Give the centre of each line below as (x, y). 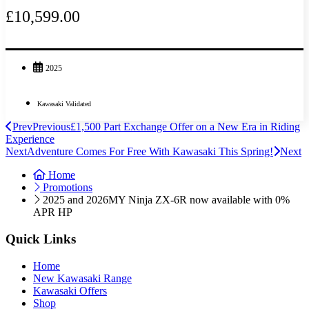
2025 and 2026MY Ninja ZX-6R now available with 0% (166, 200)
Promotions (68, 188)
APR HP (53, 212)
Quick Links (41, 239)
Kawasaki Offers (70, 290)
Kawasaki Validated (64, 104)
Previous (51, 127)
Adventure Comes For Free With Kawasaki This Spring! (150, 152)
